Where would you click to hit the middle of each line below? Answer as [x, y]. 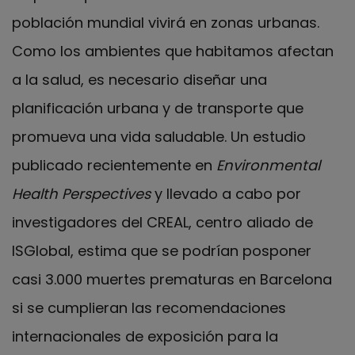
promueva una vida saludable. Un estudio [159, 136]
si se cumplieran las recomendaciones [149, 307]
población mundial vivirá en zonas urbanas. [166, 22]
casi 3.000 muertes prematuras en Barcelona [172, 279]
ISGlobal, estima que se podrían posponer [162, 250]
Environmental [268, 165]
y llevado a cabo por [226, 193]
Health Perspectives [81, 193]
